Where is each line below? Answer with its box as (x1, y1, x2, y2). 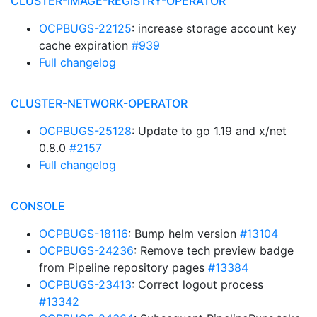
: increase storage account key (132, 21, 296, 35)
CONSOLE (11, 199, 65, 213)
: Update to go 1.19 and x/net (132, 124, 287, 138)
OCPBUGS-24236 (39, 243, 134, 258)
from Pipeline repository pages (39, 260, 208, 275)
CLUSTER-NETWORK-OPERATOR (11, 96, 188, 110)
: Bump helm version (128, 226, 240, 241)
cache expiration (39, 38, 132, 52)
